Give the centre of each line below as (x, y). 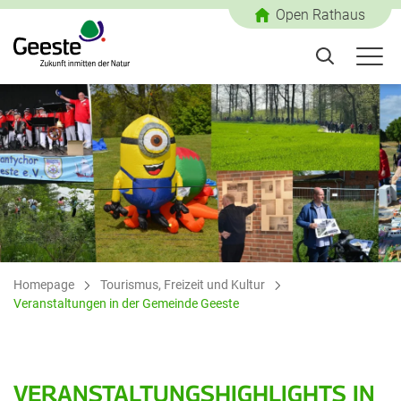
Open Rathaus (320, 15)
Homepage (44, 285)
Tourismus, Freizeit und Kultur (183, 285)
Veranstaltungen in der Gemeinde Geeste (126, 304)
